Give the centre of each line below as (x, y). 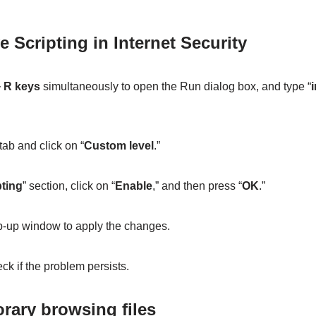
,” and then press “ (197, 186)
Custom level (119, 146)
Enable (133, 186)
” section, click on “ (68, 186)
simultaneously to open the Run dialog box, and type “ (175, 87)
